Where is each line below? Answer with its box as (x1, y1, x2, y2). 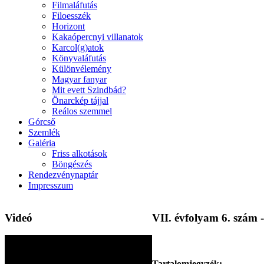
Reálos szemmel (52, 106, 112, 116)
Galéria (28, 138, 55, 148)
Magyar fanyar (52, 74, 107, 84)
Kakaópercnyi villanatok (52, 32, 143, 42)
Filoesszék (52, 11, 91, 21)
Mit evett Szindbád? (52, 85, 126, 95)
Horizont (52, 21, 85, 31)
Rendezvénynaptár (28, 170, 98, 180)
